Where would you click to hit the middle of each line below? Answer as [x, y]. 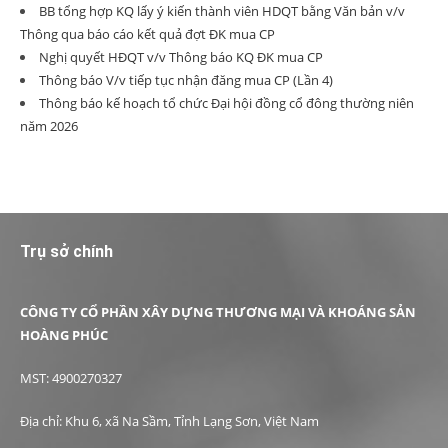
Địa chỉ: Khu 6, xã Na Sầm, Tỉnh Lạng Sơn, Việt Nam [171, 421]
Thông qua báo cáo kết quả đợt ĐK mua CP [147, 34]
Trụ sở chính [66, 251]
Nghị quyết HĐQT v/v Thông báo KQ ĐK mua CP [181, 57]
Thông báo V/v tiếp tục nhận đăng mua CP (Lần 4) [186, 80]
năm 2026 [49, 126]
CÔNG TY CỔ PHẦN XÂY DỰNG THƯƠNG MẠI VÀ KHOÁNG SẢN [218, 312]
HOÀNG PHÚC [64, 335]
